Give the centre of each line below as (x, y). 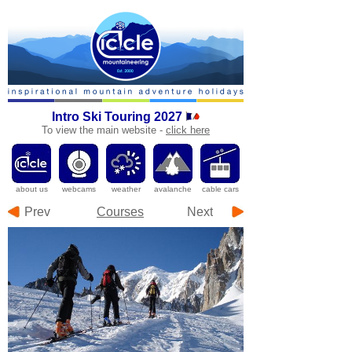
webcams (79, 189)
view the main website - (111, 130)
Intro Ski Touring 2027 (119, 117)
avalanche (173, 189)
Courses (120, 212)
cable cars (220, 189)
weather (126, 189)
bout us (34, 189)
